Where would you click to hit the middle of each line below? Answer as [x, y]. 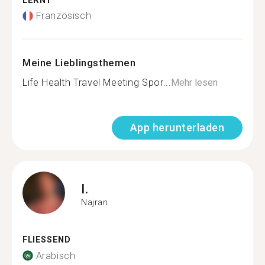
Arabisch [56, 256]
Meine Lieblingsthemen [79, 63]
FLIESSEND [43, 240]
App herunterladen [177, 127]
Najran [95, 202]
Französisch [64, 16]
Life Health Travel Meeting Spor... [97, 83]
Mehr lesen [195, 83]
